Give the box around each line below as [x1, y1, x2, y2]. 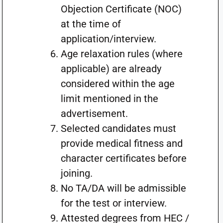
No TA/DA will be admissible [60, 182, 186, 194]
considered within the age [60, 78, 175, 90]
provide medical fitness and [60, 137, 183, 149]
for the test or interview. [60, 197, 167, 209]
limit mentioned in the [60, 93, 158, 105]
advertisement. [60, 108, 128, 119]
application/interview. [60, 33, 156, 45]
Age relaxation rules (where [60, 48, 183, 60]
